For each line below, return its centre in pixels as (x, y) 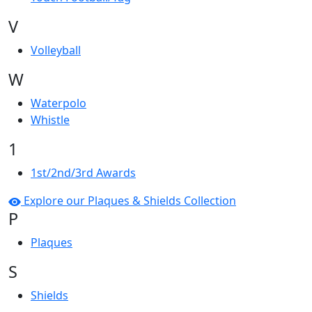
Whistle (50, 120)
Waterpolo (58, 103)
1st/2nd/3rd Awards (83, 173)
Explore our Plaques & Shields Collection (128, 201)
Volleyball (56, 50)
